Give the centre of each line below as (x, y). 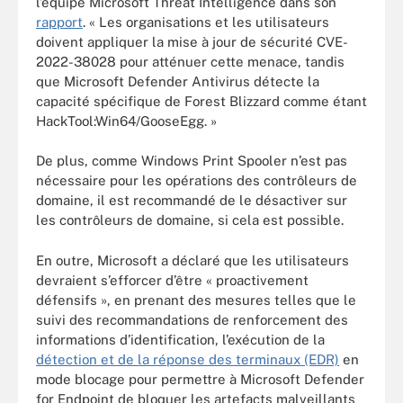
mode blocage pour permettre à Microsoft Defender (200, 379)
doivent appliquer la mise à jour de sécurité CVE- (192, 41)
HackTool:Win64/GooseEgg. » (126, 121)
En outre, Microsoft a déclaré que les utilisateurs (193, 260)
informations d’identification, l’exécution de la (180, 339)
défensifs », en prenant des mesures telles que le (196, 300)
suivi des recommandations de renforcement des (192, 319)
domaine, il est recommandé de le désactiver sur (192, 200)
